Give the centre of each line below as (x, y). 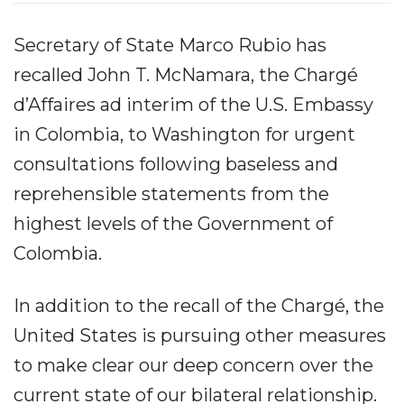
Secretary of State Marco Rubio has (170, 45)
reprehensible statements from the (171, 193)
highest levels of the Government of (173, 223)
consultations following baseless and (176, 164)
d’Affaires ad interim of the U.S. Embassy (193, 104)
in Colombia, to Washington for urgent (184, 134)
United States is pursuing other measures (200, 335)
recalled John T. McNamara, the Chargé (186, 74)
